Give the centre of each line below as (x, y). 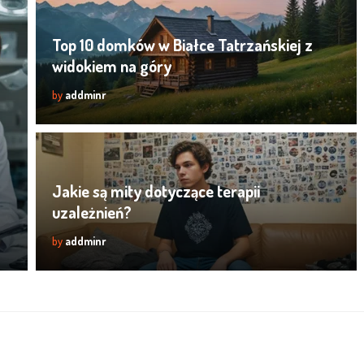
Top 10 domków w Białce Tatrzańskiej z (182, 45)
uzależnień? (92, 212)
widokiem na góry (112, 66)
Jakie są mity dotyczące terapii (156, 191)
